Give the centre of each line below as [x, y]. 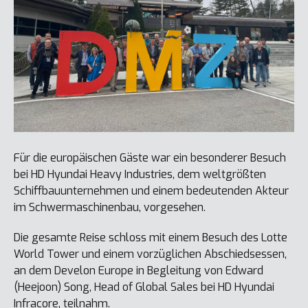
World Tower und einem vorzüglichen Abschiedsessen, [150, 254]
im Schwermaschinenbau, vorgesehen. [110, 207]
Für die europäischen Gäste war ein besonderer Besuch [150, 158]
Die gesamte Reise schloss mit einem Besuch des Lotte [151, 238]
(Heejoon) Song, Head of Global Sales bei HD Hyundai [144, 287]
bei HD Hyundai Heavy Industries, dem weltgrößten [140, 174]
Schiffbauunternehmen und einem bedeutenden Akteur [151, 191]
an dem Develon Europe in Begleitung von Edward [139, 271]
